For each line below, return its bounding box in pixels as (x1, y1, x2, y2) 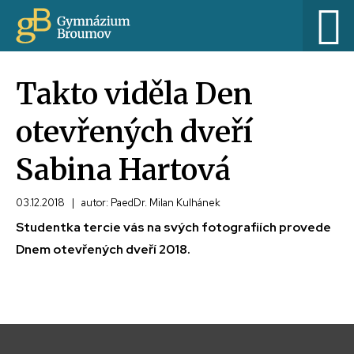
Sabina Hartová (16, 151, 231, 188)
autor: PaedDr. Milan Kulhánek (79, 196, 220, 209)
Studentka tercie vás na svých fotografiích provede (16, 219, 331, 235)
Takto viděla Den (16, 75, 253, 112)
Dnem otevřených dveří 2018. (16, 241, 190, 258)
